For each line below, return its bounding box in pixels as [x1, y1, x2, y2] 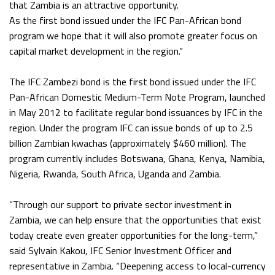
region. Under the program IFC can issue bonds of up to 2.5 [9, 120, 253, 136]
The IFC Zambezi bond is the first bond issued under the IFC [9, 74, 256, 90]
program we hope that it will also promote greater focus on [9, 28, 257, 44]
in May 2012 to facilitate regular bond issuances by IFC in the [9, 105, 263, 120]
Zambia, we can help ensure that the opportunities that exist [9, 212, 261, 228]
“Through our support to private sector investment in [9, 197, 231, 212]
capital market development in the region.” [9, 44, 183, 59]
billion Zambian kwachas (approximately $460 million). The [9, 136, 246, 151]
